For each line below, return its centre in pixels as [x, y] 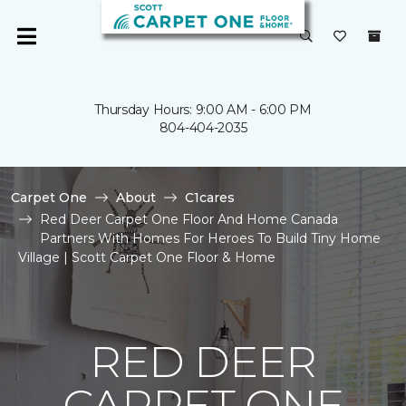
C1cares [210, 198]
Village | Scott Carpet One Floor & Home [147, 257]
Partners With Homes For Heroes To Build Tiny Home [210, 238]
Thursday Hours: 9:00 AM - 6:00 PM [203, 110]
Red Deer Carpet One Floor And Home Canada [189, 219]
